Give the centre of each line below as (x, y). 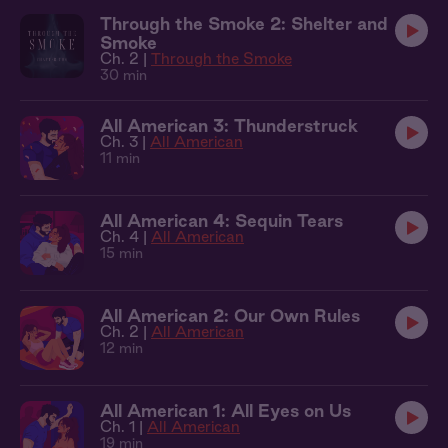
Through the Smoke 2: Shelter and (244, 23)
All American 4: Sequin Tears (221, 220)
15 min (121, 253)
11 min (120, 158)
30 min (123, 75)
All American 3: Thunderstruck (229, 125)
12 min (121, 348)
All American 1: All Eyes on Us (225, 410)
